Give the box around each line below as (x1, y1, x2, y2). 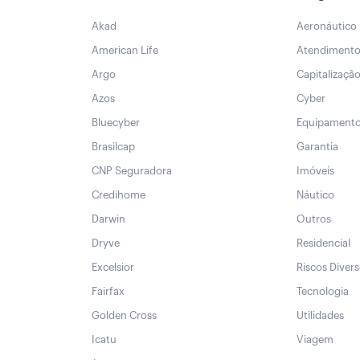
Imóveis (297, 166, 334, 177)
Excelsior (92, 262, 134, 273)
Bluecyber (92, 117, 140, 129)
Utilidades (297, 310, 344, 321)
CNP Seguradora (92, 166, 172, 177)
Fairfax (92, 286, 125, 297)
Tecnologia (297, 286, 349, 297)
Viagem (297, 334, 333, 346)
